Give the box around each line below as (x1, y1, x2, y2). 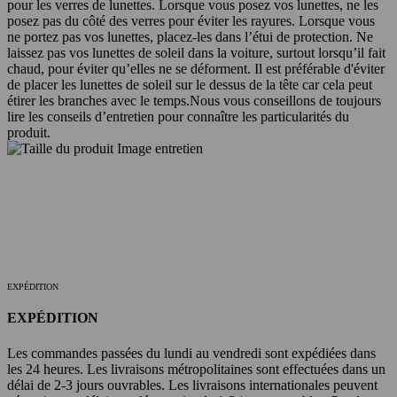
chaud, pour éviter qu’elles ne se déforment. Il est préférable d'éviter (7, 61, 385, 77)
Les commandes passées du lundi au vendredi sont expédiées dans (7, 345, 376, 361)
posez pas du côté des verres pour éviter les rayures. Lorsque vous (7, 13, 375, 29)
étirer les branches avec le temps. (7, 93, 190, 109)
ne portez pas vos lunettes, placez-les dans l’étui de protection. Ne (7, 29, 373, 45)
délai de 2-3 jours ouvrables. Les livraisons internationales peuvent (7, 377, 378, 393)
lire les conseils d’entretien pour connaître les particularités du (7, 109, 349, 125)
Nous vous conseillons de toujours (190, 93, 381, 109)
